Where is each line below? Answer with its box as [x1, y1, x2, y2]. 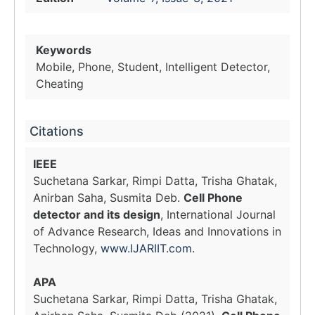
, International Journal [160, 207, 276, 221]
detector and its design [33, 207, 160, 221]
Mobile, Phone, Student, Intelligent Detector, [36, 60, 270, 74]
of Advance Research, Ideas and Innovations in [33, 224, 281, 238]
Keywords [36, 43, 91, 57]
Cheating [36, 77, 84, 91]
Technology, [33, 241, 101, 255]
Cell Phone [184, 191, 243, 205]
